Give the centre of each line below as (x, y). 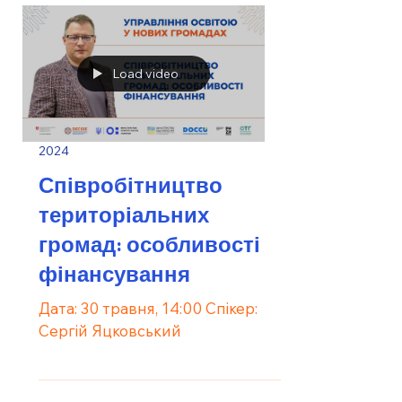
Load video (145, 74)
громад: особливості (149, 244)
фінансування (114, 273)
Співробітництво (131, 184)
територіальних (124, 214)
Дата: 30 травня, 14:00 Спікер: (122, 309)
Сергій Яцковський (110, 331)
